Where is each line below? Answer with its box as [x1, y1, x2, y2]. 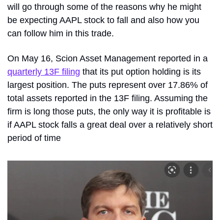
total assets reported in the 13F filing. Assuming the [7, 93, 208, 103]
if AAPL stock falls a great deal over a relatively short [7, 120, 213, 130]
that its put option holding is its [80, 67, 201, 77]
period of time [7, 133, 61, 143]
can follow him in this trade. [7, 28, 114, 38]
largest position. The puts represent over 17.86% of [7, 80, 208, 90]
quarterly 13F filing [7, 67, 80, 77]
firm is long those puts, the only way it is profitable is [7, 107, 211, 116]
